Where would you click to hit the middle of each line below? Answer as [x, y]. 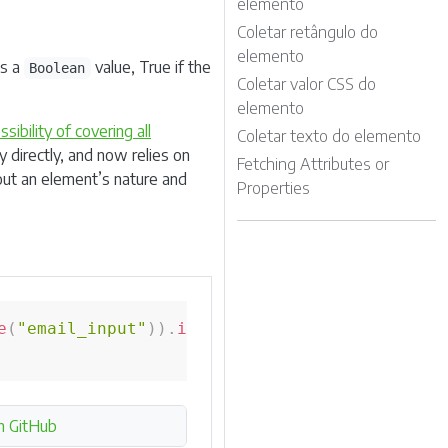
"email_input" [82, 328]
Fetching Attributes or [313, 164]
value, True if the [150, 67]
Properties [273, 188]
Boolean [57, 68]
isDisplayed [232, 328]
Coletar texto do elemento [329, 136]
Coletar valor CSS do [306, 84]
